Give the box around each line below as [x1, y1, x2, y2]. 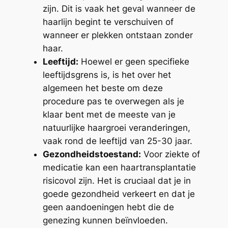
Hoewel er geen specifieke [78, 56, 189, 67]
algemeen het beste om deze [42, 82, 163, 93]
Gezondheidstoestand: [42, 149, 141, 159]
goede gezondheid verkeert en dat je [42, 188, 195, 199]
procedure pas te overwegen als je [42, 96, 184, 106]
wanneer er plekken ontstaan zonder [42, 30, 193, 40]
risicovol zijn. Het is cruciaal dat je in [42, 175, 191, 186]
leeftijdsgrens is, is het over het [42, 69, 171, 80]
